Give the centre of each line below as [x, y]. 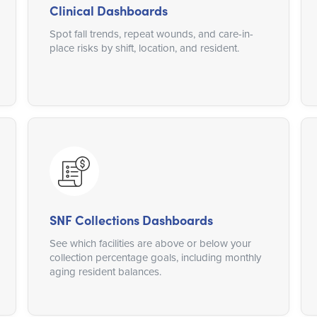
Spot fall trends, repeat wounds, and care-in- [151, 34]
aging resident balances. [105, 272]
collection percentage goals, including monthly [155, 258]
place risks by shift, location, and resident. [144, 48]
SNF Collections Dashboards [131, 220]
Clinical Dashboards [108, 11]
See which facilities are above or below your [150, 243]
